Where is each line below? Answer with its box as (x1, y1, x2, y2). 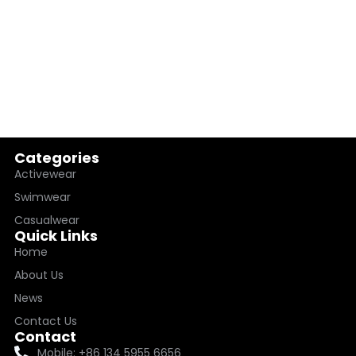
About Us (14, 266, 64, 283)
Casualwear (14, 211, 79, 228)
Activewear (14, 165, 76, 182)
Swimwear (14, 188, 71, 205)
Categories (14, 147, 99, 168)
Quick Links (14, 225, 98, 246)
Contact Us (14, 312, 77, 329)
